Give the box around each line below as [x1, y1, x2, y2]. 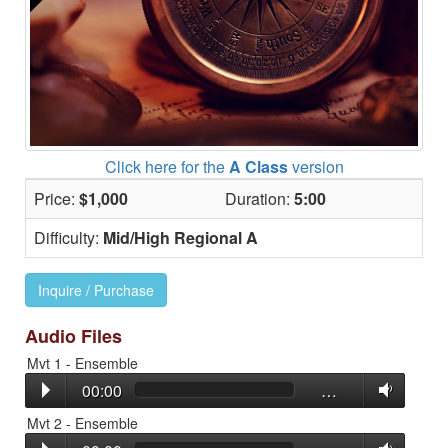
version [287, 154, 344, 178]
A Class [228, 154, 288, 178]
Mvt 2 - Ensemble [27, 412, 138, 433]
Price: [34, 186, 79, 210]
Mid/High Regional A [103, 225, 258, 249]
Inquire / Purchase [38, 279, 154, 300]
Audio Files [25, 322, 122, 349]
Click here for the [104, 154, 229, 178]
